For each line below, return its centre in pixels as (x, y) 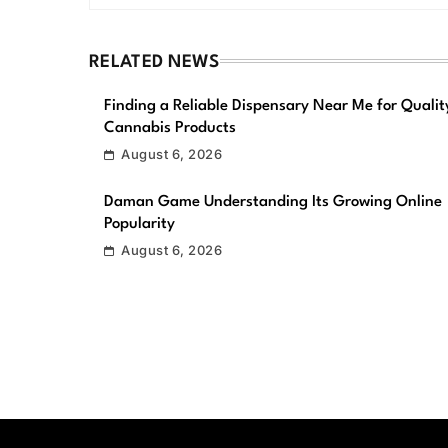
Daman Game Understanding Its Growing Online (273, 202)
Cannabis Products (170, 128)
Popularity (139, 224)
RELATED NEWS (154, 62)
